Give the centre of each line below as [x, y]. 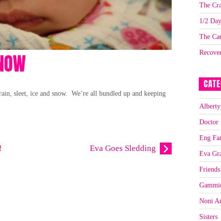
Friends [209, 169]
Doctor [209, 122]
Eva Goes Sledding [123, 148]
